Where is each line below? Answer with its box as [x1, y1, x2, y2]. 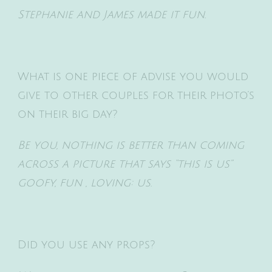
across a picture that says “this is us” [18, 157, 232, 170]
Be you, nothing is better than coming [18, 138, 244, 151]
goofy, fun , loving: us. [18, 176, 152, 189]
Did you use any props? [18, 238, 155, 251]
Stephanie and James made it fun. [18, 8, 206, 21]
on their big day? [18, 107, 118, 120]
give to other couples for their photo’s [18, 89, 254, 101]
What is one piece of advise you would [18, 70, 248, 83]
